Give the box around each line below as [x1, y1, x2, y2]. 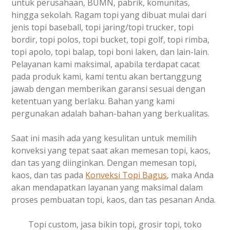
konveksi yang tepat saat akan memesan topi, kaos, [11, 145, 211, 157]
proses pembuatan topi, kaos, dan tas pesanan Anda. [11, 194, 216, 206]
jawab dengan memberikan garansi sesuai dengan [11, 83, 206, 95]
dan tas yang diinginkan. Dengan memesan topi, [11, 157, 197, 169]
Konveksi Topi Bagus [85, 169, 167, 181]
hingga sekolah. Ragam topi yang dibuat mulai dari [11, 9, 207, 21]
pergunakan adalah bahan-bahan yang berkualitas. [11, 108, 210, 120]
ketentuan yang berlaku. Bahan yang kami [11, 95, 175, 107]
